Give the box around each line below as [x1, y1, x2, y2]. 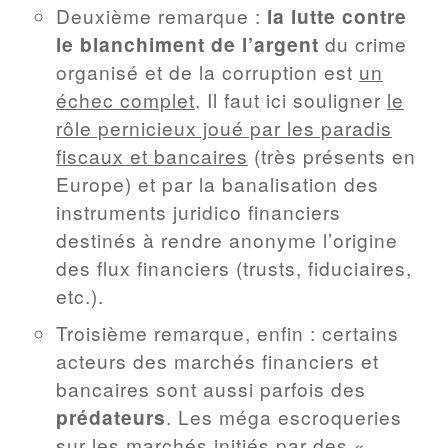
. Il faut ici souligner [195, 85, 387, 113]
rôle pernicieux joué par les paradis [56, 113, 392, 141]
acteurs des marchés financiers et [56, 347, 379, 375]
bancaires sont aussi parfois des [56, 375, 366, 403]
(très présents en [248, 141, 416, 169]
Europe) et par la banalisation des [56, 169, 379, 197]
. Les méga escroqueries [166, 403, 402, 431]
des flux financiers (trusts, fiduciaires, [56, 253, 412, 281]
